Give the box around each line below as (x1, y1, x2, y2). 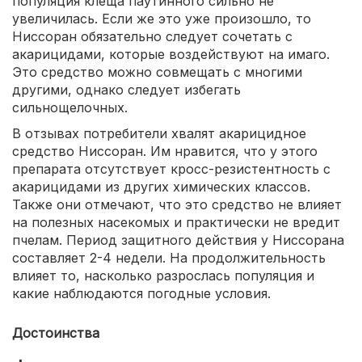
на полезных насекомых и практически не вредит (12, 213, 340, 230)
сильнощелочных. (12, 99, 128, 116)
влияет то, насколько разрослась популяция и (12, 267, 314, 284)
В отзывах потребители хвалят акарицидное (12, 124, 306, 141)
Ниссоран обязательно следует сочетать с (12, 27, 293, 44)
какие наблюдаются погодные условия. (12, 284, 271, 301)
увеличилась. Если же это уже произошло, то (12, 10, 311, 27)
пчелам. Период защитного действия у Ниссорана (12, 231, 344, 248)
